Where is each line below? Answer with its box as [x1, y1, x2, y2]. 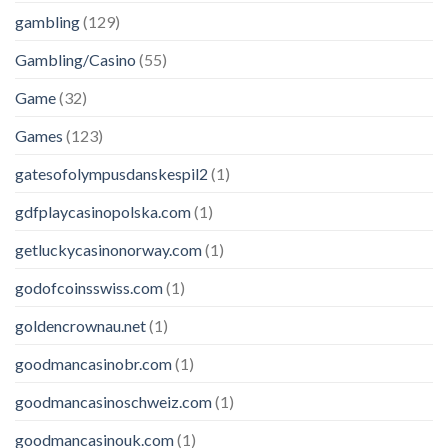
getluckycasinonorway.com [15, 239, 202, 259]
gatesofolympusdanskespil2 [15, 163, 208, 183]
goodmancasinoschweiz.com [15, 391, 212, 411]
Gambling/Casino [15, 49, 136, 69]
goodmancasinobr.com [15, 353, 172, 373]
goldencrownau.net [15, 315, 146, 335]
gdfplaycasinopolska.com [15, 201, 191, 221]
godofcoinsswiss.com [15, 277, 163, 297]
